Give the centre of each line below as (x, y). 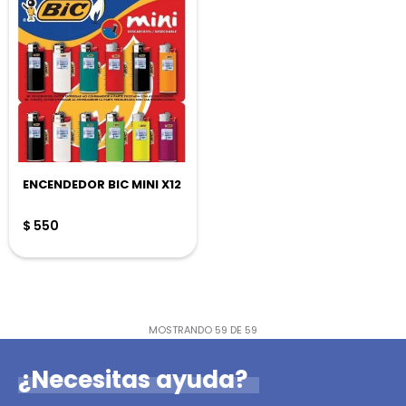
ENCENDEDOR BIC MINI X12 (102, 184)
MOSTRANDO (182, 330)
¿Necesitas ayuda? (133, 380)
